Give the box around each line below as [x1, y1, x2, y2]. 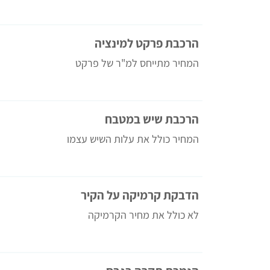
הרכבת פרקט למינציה [95, 34, 199, 51]
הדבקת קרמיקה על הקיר [81, 186, 199, 203]
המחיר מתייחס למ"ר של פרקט [75, 55, 199, 70]
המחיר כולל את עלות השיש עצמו [67, 131, 199, 146]
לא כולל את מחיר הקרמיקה [88, 207, 199, 222]
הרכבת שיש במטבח [105, 110, 199, 127]
